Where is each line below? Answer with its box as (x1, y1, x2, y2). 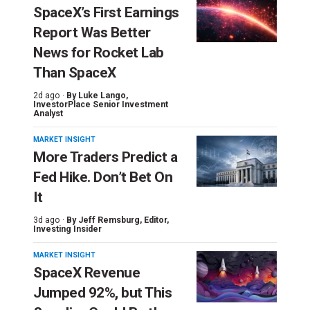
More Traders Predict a (33, 148, 177, 165)
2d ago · (33, 90, 64, 100)
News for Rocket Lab (33, 44, 164, 61)
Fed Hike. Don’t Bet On (33, 168, 172, 185)
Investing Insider (33, 224, 102, 234)
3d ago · (33, 215, 64, 225)
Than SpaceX (33, 64, 116, 81)
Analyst (33, 108, 63, 118)
